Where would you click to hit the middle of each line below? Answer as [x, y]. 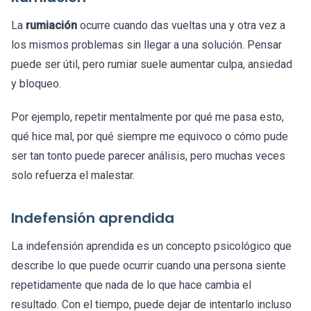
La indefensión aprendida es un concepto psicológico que [151, 246]
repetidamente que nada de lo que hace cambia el [131, 285]
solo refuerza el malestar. [73, 176]
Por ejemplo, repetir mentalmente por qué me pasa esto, [148, 117]
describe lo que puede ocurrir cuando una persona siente [149, 266]
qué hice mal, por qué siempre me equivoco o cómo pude [150, 137]
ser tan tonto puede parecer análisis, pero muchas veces [148, 156]
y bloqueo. [36, 84]
